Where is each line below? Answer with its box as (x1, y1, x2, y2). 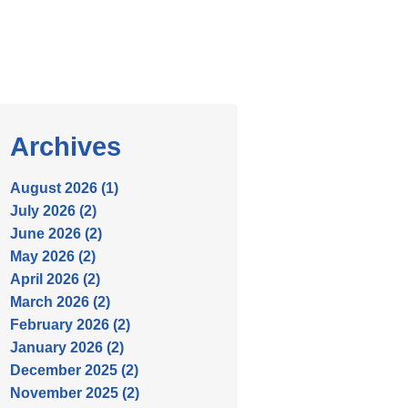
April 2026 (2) (10, 271, 100, 287)
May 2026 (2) (10, 249, 96, 264)
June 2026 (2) (10, 226, 102, 241)
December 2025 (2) (10, 362, 138, 378)
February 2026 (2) (10, 317, 130, 332)
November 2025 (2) (10, 385, 139, 401)
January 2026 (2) (10, 340, 124, 355)
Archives (10, 132, 121, 161)
